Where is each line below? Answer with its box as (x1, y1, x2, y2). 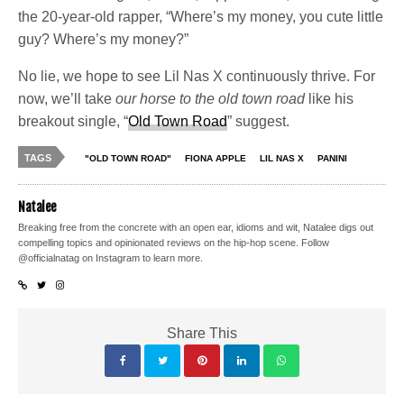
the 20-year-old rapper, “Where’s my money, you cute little (18, 9, 384, 25)
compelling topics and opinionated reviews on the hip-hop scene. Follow (18, 237, 330, 249)
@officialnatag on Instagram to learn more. (18, 252, 204, 264)
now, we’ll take (18, 91, 116, 107)
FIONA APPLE (185, 153, 246, 164)
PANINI (317, 153, 347, 164)
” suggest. (227, 114, 290, 130)
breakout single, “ (18, 114, 129, 130)
